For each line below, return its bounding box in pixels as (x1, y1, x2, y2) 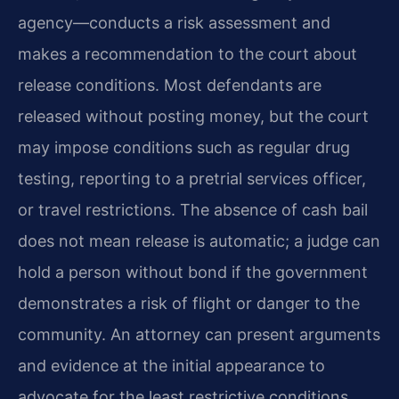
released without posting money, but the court (18, 107, 369, 126)
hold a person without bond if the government (18, 263, 368, 282)
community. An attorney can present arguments (18, 325, 380, 345)
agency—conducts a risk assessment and (18, 13, 330, 33)
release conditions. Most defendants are (18, 76, 322, 95)
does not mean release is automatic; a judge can (18, 232, 380, 251)
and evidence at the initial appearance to (18, 356, 325, 376)
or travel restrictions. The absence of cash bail (18, 200, 368, 220)
